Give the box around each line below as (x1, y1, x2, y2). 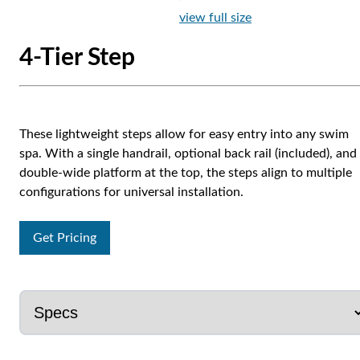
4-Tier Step (19, 46, 135, 71)
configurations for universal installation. (19, 186, 243, 199)
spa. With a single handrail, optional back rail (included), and (19, 147, 357, 161)
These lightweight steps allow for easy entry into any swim (19, 128, 349, 141)
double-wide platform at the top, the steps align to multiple (19, 166, 352, 180)
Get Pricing (33, 231, 96, 245)
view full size (179, 11, 252, 25)
